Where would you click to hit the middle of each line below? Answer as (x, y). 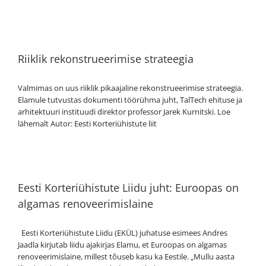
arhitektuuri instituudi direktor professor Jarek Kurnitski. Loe (124, 112)
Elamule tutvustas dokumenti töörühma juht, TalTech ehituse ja (130, 100)
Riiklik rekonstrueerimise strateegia (106, 59)
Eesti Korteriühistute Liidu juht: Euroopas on (128, 188)
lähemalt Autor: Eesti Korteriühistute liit (91, 124)
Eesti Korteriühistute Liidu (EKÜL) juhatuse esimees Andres (123, 233)
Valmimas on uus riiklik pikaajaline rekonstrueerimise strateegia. (130, 88)
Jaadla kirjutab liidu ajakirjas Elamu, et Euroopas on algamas (122, 245)
